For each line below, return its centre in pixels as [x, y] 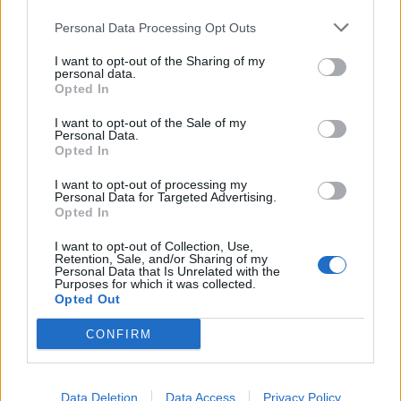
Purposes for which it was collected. [155, 284]
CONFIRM [119, 334]
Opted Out [88, 299]
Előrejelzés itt [282, 187]
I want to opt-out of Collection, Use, [154, 246]
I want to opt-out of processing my [151, 184]
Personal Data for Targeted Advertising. [166, 197]
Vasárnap [64, 115]
